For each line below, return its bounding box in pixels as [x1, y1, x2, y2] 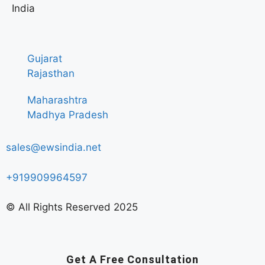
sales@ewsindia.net [6, 141, 101, 154]
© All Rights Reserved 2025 [6, 201, 138, 214]
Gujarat [27, 53, 63, 65]
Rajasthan [27, 67, 75, 80]
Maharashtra [27, 94, 88, 106]
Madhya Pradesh [27, 109, 109, 121]
